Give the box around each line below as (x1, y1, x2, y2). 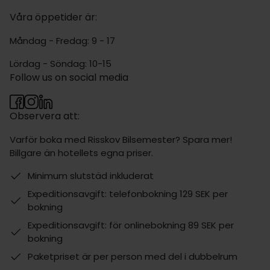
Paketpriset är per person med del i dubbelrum (28, 250, 237, 263)
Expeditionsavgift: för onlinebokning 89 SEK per (28, 219, 234, 231)
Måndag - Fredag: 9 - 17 (10, 34, 115, 47)
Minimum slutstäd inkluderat (28, 169, 154, 182)
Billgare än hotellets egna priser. (10, 146, 153, 159)
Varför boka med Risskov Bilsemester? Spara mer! (10, 133, 232, 146)
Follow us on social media (10, 71, 128, 84)
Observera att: (10, 109, 80, 123)
